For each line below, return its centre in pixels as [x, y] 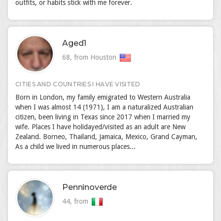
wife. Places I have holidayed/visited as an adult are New [100, 127]
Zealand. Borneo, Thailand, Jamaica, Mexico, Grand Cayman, [106, 137]
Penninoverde [90, 187]
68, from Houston [90, 57]
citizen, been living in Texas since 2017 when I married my [103, 117]
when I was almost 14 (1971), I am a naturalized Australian [104, 107]
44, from [76, 201]
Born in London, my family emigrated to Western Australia [103, 97]
